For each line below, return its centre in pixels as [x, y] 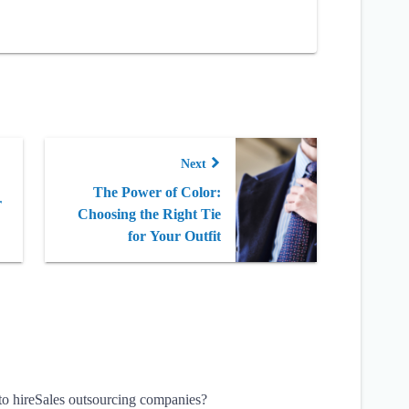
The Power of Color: [157, 192]
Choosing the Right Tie [149, 214]
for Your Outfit [174, 236]
